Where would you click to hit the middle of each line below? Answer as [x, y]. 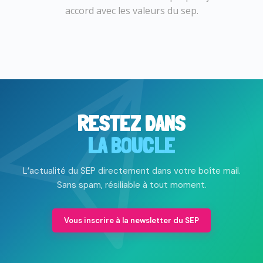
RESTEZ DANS [131, 123]
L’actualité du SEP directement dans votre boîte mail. [131, 171]
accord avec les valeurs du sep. [131, 11]
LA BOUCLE [131, 145]
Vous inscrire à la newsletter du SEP [131, 220]
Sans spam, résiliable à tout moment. [131, 185]
